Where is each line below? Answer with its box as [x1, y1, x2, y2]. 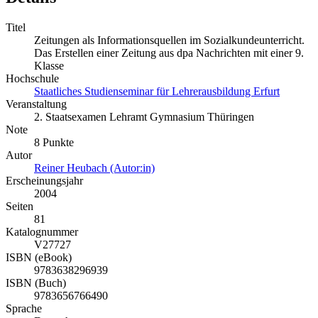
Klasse [34, 60, 64, 72]
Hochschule [6, 72, 59, 85]
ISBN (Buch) [6, 277, 66, 290]
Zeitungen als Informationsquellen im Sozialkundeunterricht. [34, 34, 305, 47]
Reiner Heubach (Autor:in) [34, 162, 155, 175]
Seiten [6, 200, 33, 213]
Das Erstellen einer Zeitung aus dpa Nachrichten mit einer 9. [34, 47, 304, 60]
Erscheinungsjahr [6, 175, 83, 187]
